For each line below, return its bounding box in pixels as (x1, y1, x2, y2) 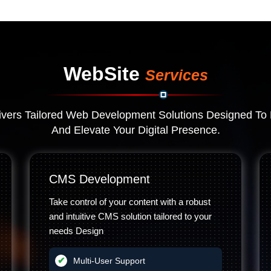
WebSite (63, 63, 145, 85)
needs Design (49, 226, 103, 236)
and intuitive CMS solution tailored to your (49, 211, 212, 221)
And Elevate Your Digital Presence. (51, 124, 220, 136)
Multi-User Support (73, 256, 145, 266)
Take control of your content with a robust (49, 197, 211, 207)
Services (145, 67, 208, 83)
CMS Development (49, 172, 150, 186)
